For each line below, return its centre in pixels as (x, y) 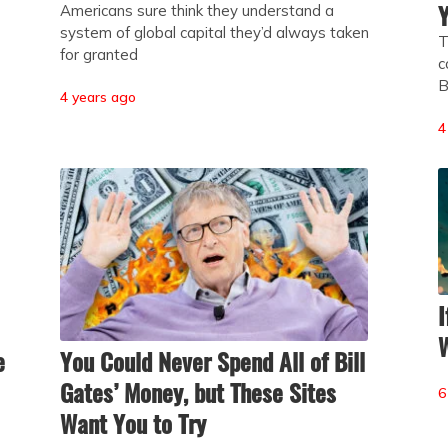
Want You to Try (133, 422)
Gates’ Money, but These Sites (198, 391)
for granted (99, 54)
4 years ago (98, 96)
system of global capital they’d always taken (215, 32)
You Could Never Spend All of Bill (213, 360)
